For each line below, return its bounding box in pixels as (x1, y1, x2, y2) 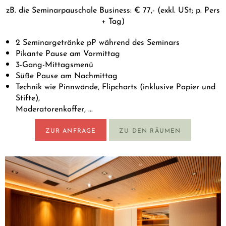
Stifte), (15, 91, 40, 103)
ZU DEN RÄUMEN (119, 125, 181, 134)
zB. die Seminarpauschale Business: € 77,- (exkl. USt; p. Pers (6, 3, 220, 15)
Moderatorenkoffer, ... (15, 102, 93, 114)
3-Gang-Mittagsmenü (15, 58, 93, 70)
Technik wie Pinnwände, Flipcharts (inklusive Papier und (15, 80, 215, 92)
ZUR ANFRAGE (45, 125, 96, 134)
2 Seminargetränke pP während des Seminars (15, 35, 180, 47)
